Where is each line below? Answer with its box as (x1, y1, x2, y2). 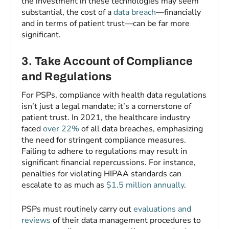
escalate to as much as (21, 179, 107, 191)
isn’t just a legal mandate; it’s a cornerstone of (21, 100, 192, 112)
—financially (156, 6, 201, 18)
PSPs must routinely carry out (21, 203, 134, 215)
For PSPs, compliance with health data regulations (21, 89, 207, 101)
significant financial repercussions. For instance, (21, 156, 196, 168)
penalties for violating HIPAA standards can (21, 168, 182, 179)
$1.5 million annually (106, 179, 185, 191)
